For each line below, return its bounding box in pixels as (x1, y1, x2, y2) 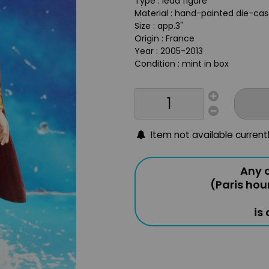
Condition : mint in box (134, 58, 229, 70)
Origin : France (134, 32, 195, 44)
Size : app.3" (134, 20, 183, 32)
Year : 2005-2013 (134, 45, 203, 57)
